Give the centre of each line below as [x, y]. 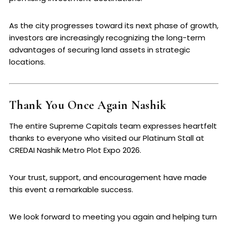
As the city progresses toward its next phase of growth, [114, 26]
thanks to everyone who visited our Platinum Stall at [107, 138]
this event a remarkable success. [71, 190]
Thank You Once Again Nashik [88, 105]
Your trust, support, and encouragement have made [108, 178]
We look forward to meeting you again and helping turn [113, 217]
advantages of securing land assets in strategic [100, 50]
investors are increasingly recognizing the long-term [107, 38]
